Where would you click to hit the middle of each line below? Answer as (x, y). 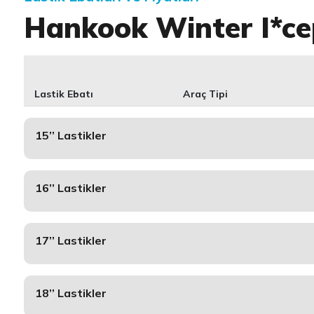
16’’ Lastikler (70, 188)
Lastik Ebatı (63, 94)
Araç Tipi (206, 94)
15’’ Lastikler (70, 135)
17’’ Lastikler (70, 240)
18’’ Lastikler (70, 293)
